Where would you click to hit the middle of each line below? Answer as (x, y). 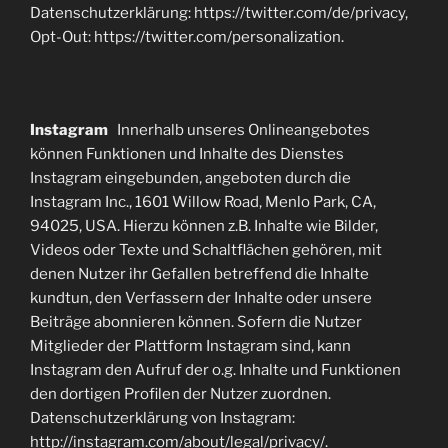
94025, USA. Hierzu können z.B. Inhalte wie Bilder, (204, 225)
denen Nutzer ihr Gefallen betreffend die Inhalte (199, 273)
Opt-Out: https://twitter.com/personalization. (187, 36)
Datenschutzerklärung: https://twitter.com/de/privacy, (219, 12)
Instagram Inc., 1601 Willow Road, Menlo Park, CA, (203, 201)
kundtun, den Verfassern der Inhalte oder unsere (201, 297)
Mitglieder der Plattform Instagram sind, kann (190, 345)
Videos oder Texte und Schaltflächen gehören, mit (206, 249)
